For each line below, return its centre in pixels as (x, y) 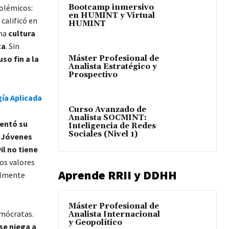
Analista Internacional (114, 215)
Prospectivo (93, 75)
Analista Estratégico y (113, 66)
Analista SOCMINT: (108, 118)
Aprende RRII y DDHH (118, 175)
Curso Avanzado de (107, 110)
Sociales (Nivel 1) (103, 134)
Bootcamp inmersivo (111, 7)
